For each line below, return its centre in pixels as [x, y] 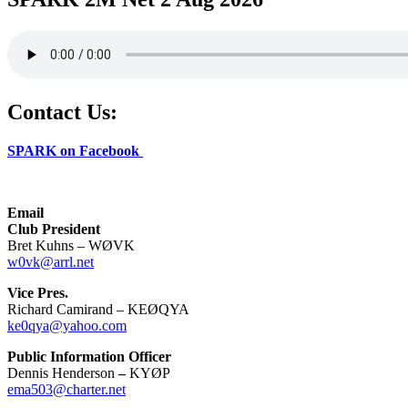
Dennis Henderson [61, 373]
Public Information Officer [89, 357]
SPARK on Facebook [75, 151]
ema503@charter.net [66, 390]
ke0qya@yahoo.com [67, 326]
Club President [54, 229]
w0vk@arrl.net [51, 262]
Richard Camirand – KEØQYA [98, 310]
